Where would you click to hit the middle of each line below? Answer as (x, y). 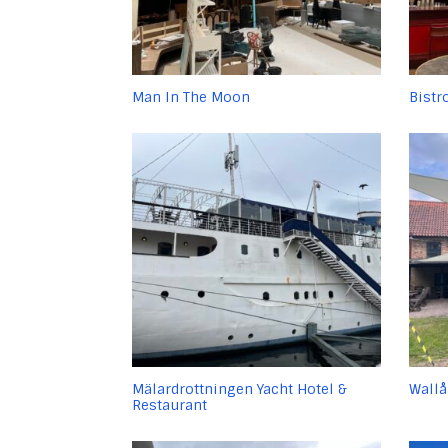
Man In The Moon (191, 97)
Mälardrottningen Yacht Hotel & (239, 388)
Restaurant (169, 404)
